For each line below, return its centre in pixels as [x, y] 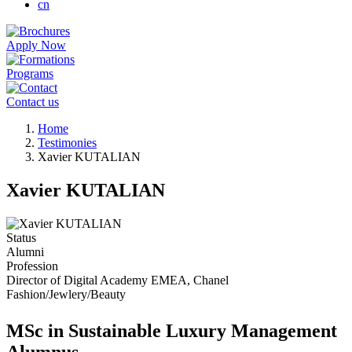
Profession [32, 266]
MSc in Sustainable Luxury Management [172, 330]
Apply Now [36, 45]
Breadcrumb [37, 128]
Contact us [33, 102]
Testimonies [67, 143]
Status [21, 237]
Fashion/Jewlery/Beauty [66, 294]
